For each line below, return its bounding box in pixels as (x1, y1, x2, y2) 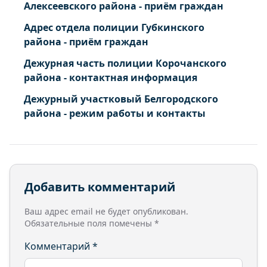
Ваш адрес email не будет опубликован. (24, 206, 188, 217)
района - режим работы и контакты (24, 107, 206, 120)
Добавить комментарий (24, 179, 175, 195)
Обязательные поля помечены (24, 218, 154, 229)
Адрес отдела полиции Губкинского (24, 21, 204, 34)
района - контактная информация (24, 71, 197, 84)
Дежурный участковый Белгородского (24, 92, 218, 105)
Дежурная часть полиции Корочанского (24, 57, 226, 70)
